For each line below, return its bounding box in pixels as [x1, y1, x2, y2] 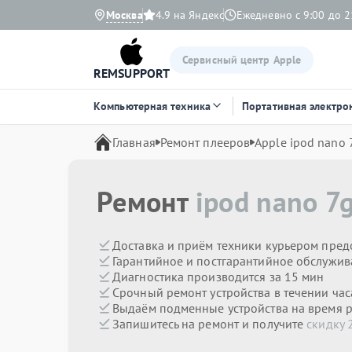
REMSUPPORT [93, 65, 170, 81]
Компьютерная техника [93, 99, 211, 113]
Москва [106, 8, 143, 22]
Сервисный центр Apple [182, 52, 302, 67]
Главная [112, 134, 156, 150]
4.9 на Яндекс [155, 8, 224, 22]
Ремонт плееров [159, 134, 251, 150]
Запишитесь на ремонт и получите [112, 316, 307, 332]
